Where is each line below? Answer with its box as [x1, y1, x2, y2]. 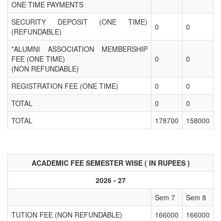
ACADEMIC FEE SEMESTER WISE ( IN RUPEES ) [31, 157, 190, 168]
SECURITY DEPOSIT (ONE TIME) [11, 16, 147, 27]
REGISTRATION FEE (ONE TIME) [11, 80, 118, 91]
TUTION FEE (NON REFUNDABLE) [11, 209, 122, 220]
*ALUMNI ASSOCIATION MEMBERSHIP [11, 43, 147, 54]
